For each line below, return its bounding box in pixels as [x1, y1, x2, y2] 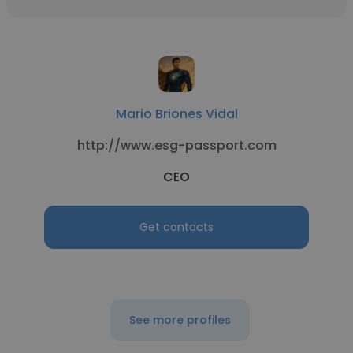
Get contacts [139, 219, 214, 235]
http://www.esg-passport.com [76, 136, 277, 154]
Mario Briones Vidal [115, 105, 238, 123]
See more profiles [128, 312, 231, 328]
